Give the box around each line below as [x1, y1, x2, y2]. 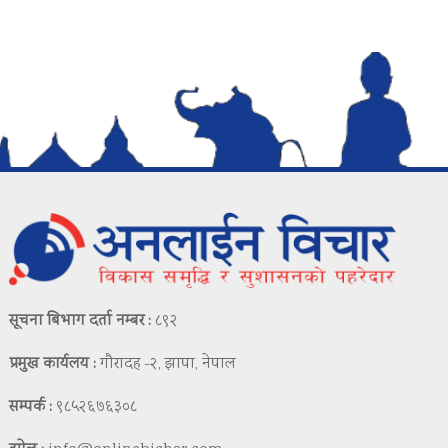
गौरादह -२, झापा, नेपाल [96, 353, 237, 377]
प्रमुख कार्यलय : [9, 353, 97, 377]
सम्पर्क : [9, 396, 53, 420]
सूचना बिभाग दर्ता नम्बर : [9, 310, 152, 334]
